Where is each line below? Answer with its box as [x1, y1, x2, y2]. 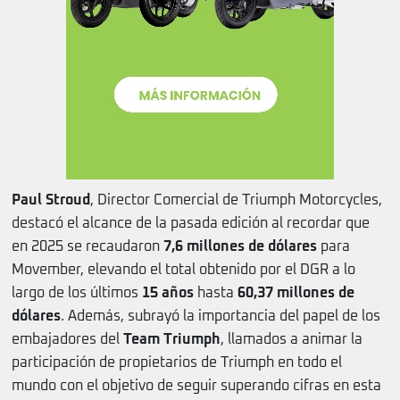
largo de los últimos [12, 286, 142, 301]
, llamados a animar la [221, 332, 362, 347]
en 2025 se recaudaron [12, 239, 163, 254]
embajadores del [12, 332, 123, 347]
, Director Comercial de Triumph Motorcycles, [90, 193, 382, 208]
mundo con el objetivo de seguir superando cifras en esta [12, 379, 381, 394]
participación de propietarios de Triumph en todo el [12, 355, 342, 371]
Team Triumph [123, 332, 221, 347]
